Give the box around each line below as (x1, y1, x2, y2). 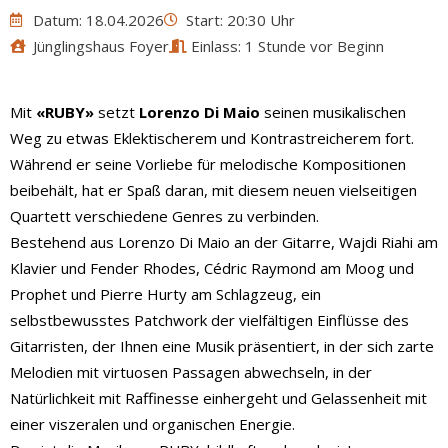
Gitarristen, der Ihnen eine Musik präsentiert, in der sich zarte (10, 335, 434, 356)
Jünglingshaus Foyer (32, 35, 169, 56)
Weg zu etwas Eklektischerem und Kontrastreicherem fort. (10, 127, 414, 148)
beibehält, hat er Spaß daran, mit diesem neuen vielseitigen (10, 179, 417, 200)
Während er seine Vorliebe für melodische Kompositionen (10, 153, 406, 174)
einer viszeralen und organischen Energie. (10, 413, 295, 434)
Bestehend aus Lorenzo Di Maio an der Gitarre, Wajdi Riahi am (10, 231, 438, 252)
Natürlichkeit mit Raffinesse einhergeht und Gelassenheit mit (10, 387, 427, 408)
